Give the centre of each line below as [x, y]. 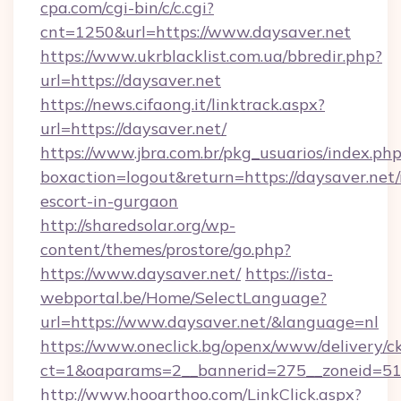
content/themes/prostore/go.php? [166, 249]
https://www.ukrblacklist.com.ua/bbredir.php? [211, 56]
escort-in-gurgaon [109, 201]
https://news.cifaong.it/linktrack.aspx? [183, 104]
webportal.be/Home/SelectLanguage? [183, 298]
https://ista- [289, 273]
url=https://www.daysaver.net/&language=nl [209, 322]
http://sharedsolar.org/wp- [138, 225]
